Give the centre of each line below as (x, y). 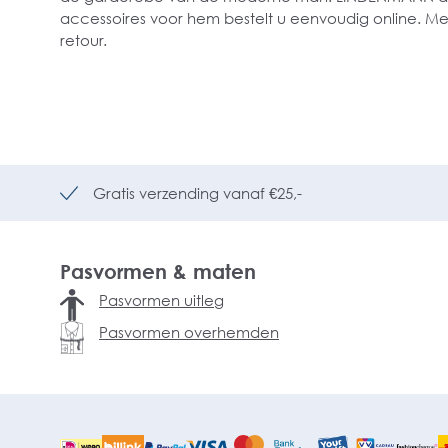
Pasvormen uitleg (161, 300)
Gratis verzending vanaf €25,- (197, 193)
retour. (83, 40)
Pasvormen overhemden (189, 331)
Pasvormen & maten (158, 271)
